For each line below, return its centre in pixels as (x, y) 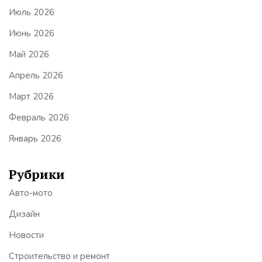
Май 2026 (29, 54)
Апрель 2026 (36, 75)
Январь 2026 (35, 138)
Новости (26, 235)
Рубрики (37, 174)
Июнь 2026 (32, 33)
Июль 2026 (32, 12)
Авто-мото (31, 193)
